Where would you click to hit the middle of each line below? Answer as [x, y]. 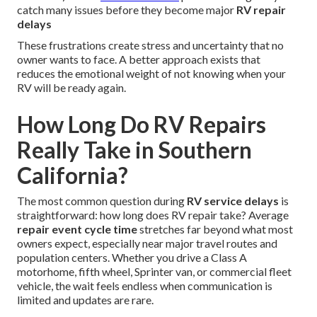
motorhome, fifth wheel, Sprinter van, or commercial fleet [154, 272]
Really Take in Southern [134, 150]
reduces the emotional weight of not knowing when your [151, 74]
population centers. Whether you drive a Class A [132, 258]
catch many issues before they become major [127, 10]
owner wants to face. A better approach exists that [139, 59]
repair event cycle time [77, 229]
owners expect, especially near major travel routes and [147, 243]
